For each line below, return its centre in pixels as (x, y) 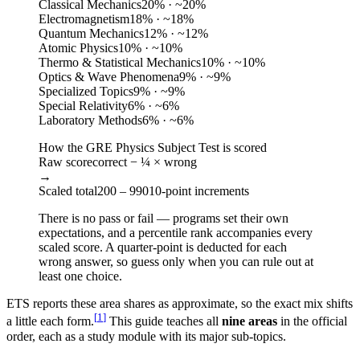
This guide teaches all (166, 321)
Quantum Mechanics (91, 34)
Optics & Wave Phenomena (109, 77)
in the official (312, 321)
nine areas (250, 321)
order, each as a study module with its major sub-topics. (146, 336)
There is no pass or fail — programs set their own (164, 219)
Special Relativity (83, 106)
